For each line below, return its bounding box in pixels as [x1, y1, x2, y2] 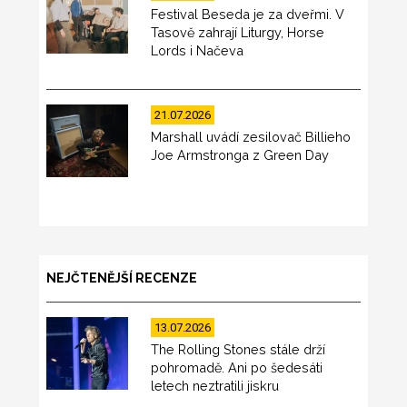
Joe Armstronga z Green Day [151, 147, 330, 164]
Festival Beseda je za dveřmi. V [151, 5, 345, 22]
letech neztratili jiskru [151, 378, 280, 394]
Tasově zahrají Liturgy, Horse [151, 24, 325, 40]
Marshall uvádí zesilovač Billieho [151, 129, 352, 145]
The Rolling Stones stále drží [151, 342, 326, 358]
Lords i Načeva [151, 42, 244, 58]
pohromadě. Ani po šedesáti [151, 360, 323, 376]
